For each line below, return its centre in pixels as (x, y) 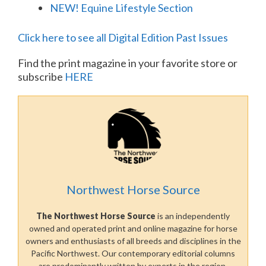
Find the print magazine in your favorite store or (128, 63)
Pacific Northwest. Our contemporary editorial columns (133, 253)
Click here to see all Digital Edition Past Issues (123, 37)
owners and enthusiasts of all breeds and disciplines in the (133, 240)
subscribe (41, 76)
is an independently (193, 216)
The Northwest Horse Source (96, 216)
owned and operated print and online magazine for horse (133, 228)
